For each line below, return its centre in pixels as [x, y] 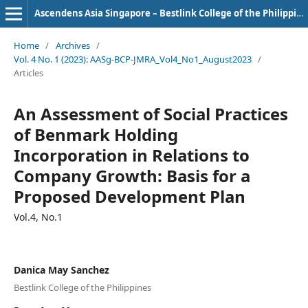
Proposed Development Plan [129, 196]
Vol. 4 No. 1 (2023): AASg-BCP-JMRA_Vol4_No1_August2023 [132, 59]
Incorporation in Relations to [131, 155]
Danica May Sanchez [61, 269]
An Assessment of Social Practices [151, 113]
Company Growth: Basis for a [132, 175]
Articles [28, 73]
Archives [73, 45]
